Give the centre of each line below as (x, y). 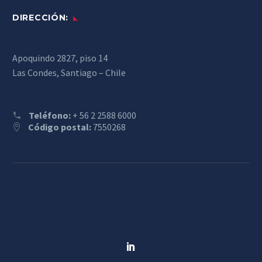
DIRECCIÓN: (40, 18)
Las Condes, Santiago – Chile (69, 73)
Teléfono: (50, 115)
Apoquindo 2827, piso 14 (60, 58)
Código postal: (61, 127)
